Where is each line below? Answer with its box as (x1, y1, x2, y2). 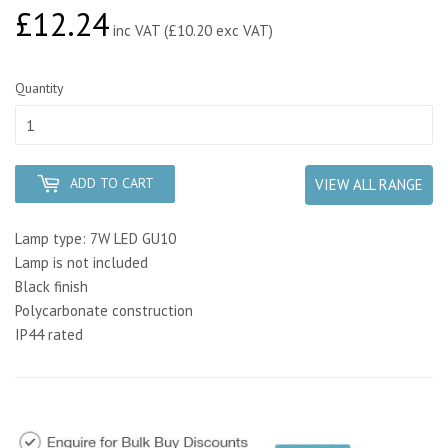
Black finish (15, 276, 88, 296)
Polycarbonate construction (15, 300, 193, 320)
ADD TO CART (70, 173, 154, 192)
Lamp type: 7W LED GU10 (15, 228, 176, 248)
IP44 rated (15, 324, 83, 344)
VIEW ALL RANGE (315, 174, 423, 194)
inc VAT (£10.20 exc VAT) (109, 20, 273, 40)
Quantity (15, 78, 64, 97)
